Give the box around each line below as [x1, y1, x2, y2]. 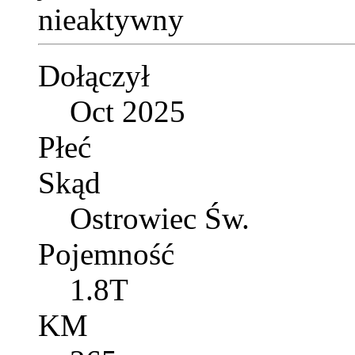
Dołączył [38, 59, 150, 94]
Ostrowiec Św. [70, 201, 250, 236]
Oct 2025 [70, 94, 185, 129]
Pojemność [38, 237, 174, 272]
